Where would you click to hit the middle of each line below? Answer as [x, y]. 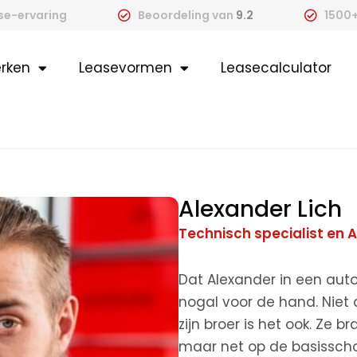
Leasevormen [126, 68]
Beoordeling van [186, 15]
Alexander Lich [260, 209]
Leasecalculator [276, 68]
